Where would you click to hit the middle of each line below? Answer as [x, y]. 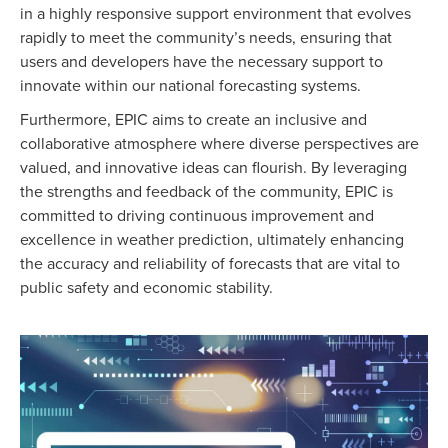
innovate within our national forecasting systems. [190, 85]
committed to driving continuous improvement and [197, 215]
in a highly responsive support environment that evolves [215, 13]
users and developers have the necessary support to [201, 61]
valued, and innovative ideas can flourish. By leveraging [213, 167]
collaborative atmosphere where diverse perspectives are [219, 143]
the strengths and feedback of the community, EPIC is [206, 191]
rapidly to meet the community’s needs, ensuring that [206, 37]
